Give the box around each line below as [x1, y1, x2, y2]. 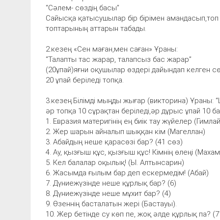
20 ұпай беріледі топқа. [46, 75, 124, 84]
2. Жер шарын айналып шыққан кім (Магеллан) [46, 127, 205, 136]
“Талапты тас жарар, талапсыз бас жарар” [46, 55, 192, 64]
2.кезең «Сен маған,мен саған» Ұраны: [46, 44, 178, 54]
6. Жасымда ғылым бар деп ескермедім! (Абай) [46, 168, 209, 177]
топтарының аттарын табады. [46, 24, 146, 33]
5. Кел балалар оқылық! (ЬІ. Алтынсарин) [46, 158, 184, 167]
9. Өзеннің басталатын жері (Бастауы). [46, 199, 177, 208]
